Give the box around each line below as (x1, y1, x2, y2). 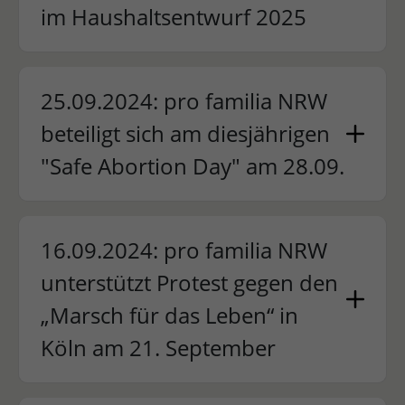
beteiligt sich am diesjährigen (40, 118, 330, 148)
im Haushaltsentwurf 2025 (40, 2, 306, 32)
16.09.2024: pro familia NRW (40, 235, 327, 265)
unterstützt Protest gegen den (40, 268, 338, 297)
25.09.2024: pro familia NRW (40, 86, 327, 116)
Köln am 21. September (40, 333, 276, 363)
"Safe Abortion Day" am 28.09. (40, 151, 344, 181)
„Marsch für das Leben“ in (40, 300, 298, 330)
